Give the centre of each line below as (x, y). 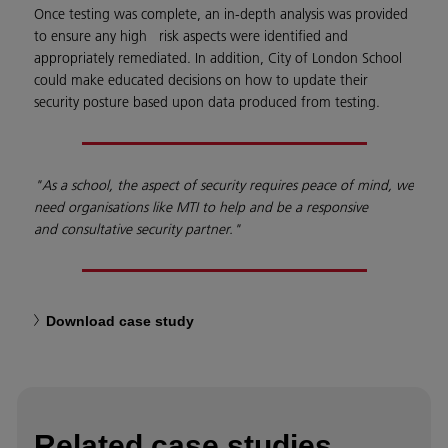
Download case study (120, 321)
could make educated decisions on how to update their (201, 80)
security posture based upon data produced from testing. (207, 102)
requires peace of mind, (322, 185)
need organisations (93, 207)
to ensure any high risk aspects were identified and (191, 36)
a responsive (331, 207)
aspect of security (195, 185)
